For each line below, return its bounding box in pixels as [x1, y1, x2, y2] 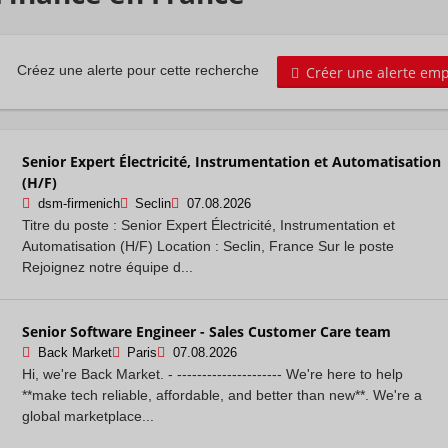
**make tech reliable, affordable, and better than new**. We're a [22, 386, 422, 403]
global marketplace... [22, 407, 154, 424]
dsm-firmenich [37, 196, 120, 211]
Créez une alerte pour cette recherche [17, 62, 259, 79]
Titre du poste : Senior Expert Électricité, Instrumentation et [22, 216, 395, 233]
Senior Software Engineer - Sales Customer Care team [22, 321, 391, 341]
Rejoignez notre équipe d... [22, 258, 193, 275]
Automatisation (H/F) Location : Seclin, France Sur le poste [22, 237, 394, 254]
